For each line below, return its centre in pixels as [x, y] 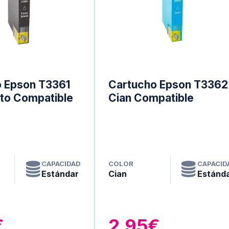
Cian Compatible [151, 98]
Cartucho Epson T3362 [168, 85]
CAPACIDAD [61, 163]
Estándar [60, 174]
